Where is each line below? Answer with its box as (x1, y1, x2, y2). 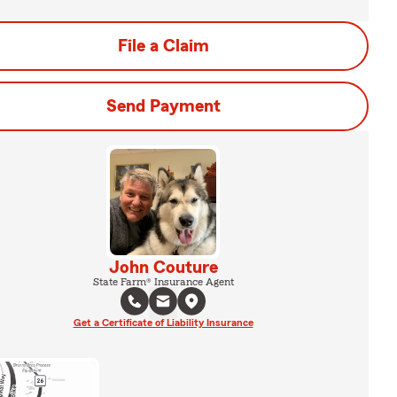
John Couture (108, 259, 218, 276)
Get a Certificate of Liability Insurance (73, 317, 253, 328)
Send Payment (105, 97, 221, 115)
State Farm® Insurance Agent (92, 276, 234, 287)
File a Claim (117, 37, 209, 55)
